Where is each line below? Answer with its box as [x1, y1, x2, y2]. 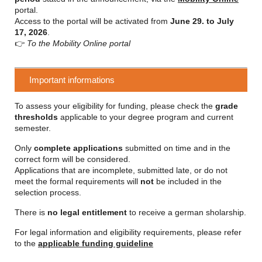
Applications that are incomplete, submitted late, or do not [15, 166, 227, 175]
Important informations [29, 75, 115, 85]
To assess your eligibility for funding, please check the [15, 101, 215, 111]
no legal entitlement [47, 208, 127, 217]
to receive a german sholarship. [127, 208, 246, 217]
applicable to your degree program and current [58, 112, 233, 122]
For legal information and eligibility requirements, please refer [15, 227, 242, 237]
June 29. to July [170, 16, 234, 26]
